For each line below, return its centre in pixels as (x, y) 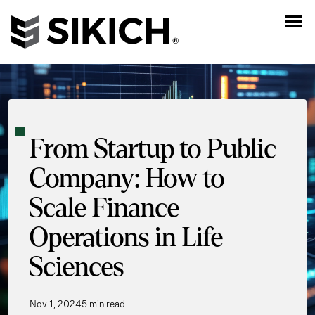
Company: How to (127, 179)
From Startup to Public (153, 149)
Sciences (77, 268)
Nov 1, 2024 (56, 304)
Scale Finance (104, 208)
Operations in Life (126, 238)
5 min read (103, 304)
